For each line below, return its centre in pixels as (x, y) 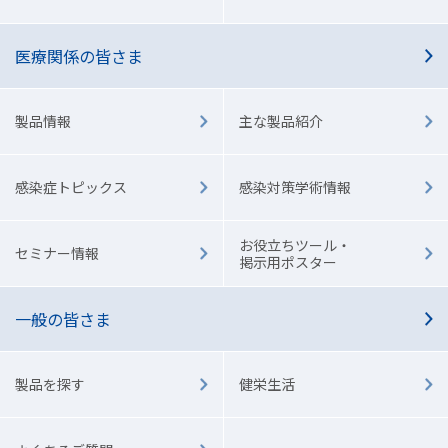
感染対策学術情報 (295, 187)
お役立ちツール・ (295, 244)
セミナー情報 (57, 253)
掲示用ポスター (288, 261)
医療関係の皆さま (79, 56)
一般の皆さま (63, 319)
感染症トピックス (71, 187)
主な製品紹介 (281, 121)
